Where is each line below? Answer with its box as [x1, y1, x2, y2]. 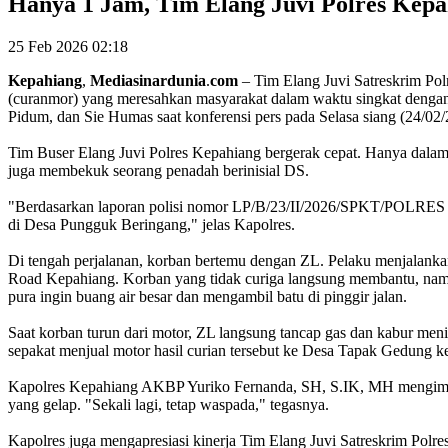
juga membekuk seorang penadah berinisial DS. [8, 161, 309, 179]
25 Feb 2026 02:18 [8, 37, 128, 55]
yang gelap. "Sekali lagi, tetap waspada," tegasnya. [8, 395, 329, 413]
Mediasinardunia [90, 71, 206, 89]
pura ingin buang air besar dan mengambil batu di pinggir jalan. [8, 287, 407, 305]
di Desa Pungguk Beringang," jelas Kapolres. [8, 215, 295, 233]
